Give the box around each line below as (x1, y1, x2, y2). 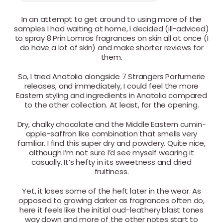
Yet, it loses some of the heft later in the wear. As (22, 185, 201, 196)
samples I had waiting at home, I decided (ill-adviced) (14, 23, 209, 34)
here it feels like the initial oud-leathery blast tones (19, 204, 204, 215)
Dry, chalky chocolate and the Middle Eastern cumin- (17, 118, 206, 129)
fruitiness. (94, 166, 129, 177)
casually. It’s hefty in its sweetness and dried (31, 156, 192, 167)
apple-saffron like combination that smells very (25, 128, 198, 139)
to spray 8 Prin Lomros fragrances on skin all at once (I (14, 32, 209, 43)
